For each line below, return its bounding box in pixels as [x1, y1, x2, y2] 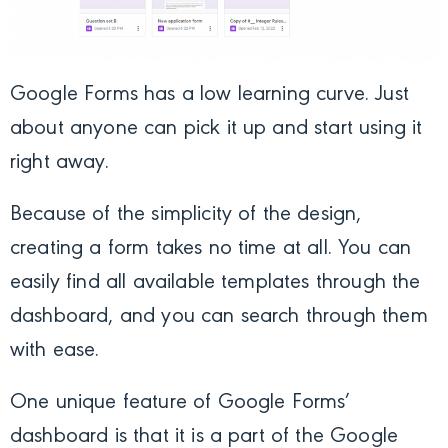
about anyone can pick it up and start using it [10, 118, 423, 141]
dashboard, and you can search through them [10, 306, 428, 329]
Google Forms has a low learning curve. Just [10, 84, 409, 107]
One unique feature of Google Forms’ [10, 392, 351, 415]
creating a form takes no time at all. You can [10, 238, 412, 261]
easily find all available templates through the [10, 272, 421, 295]
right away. [10, 152, 109, 175]
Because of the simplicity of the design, [10, 204, 362, 227]
